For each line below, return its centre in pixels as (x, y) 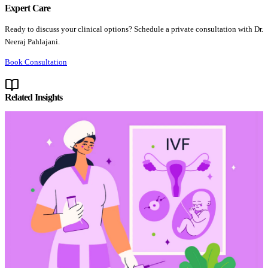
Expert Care (28, 8)
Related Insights (34, 97)
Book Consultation (36, 62)
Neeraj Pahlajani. (32, 41)
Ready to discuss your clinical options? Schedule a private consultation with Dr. (134, 29)
